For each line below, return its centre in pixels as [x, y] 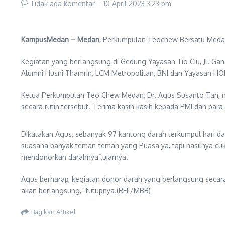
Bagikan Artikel [53, 212]
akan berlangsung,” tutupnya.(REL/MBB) [86, 191]
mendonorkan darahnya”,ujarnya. [75, 157]
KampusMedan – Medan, [61, 39]
